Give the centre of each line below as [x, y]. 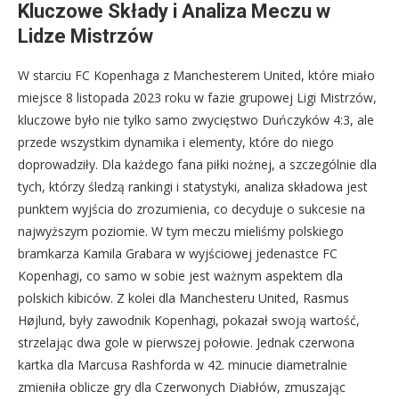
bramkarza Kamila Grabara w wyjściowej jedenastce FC [178, 254]
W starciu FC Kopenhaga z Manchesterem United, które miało [196, 76]
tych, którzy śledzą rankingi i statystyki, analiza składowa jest [193, 187]
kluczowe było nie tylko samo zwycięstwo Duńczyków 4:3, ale [196, 120]
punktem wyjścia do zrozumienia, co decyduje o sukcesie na [191, 209]
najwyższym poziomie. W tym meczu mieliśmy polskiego [181, 232]
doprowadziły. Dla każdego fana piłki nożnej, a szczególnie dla [197, 165]
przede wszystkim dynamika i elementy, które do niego [176, 142]
